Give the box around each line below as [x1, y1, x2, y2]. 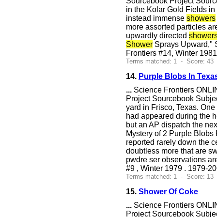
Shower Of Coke [139, 187, 198, 196]
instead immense [126, 14, 186, 22]
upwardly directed [126, 31, 189, 40]
